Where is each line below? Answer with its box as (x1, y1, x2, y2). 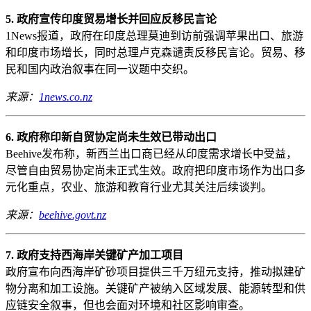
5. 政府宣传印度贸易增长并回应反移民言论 (6, 12, 217, 25)
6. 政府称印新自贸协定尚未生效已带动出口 (6, 131, 217, 143)
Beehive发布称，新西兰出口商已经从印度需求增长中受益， (6, 147, 297, 160)
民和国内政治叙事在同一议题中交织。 (6, 62, 194, 75)
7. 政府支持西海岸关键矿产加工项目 (6, 249, 183, 261)
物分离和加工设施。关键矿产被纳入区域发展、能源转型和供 (6, 282, 305, 294)
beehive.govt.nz (39, 208, 106, 221)
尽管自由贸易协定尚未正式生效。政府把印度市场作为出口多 (6, 164, 305, 176)
